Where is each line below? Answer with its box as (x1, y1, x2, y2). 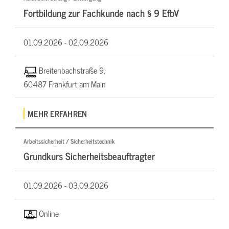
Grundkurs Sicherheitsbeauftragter (24, 147, 155, 164)
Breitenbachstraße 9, (38, 63, 105, 77)
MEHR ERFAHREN (28, 106, 87, 120)
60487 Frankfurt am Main (24, 77, 106, 90)
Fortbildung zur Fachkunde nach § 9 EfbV (24, 5, 179, 21)
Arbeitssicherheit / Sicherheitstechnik (24, 135, 114, 146)
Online (38, 206, 59, 220)
